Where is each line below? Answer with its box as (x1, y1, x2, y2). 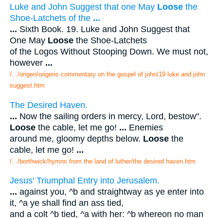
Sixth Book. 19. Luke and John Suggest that (17, 24, 190, 35)
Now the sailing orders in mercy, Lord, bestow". (17, 111, 201, 121)
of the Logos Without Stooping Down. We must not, (10, 47, 208, 57)
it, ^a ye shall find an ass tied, (10, 198, 124, 208)
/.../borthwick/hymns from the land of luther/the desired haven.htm (10, 157, 196, 165)
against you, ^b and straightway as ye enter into (17, 187, 204, 197)
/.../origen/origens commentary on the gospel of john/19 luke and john (10, 71, 205, 78)
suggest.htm (10, 82, 45, 90)
